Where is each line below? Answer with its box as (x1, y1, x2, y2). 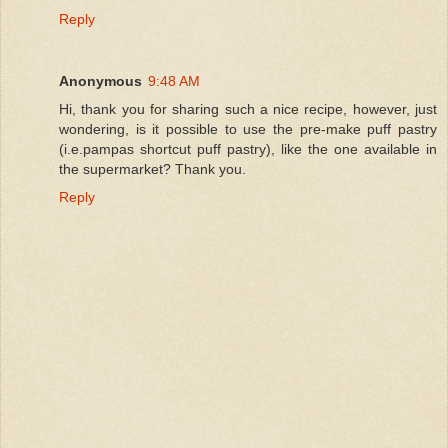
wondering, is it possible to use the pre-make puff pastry (59, 120, 437, 137)
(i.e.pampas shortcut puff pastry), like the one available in (59, 140, 437, 157)
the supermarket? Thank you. (59, 160, 246, 177)
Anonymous (59, 72, 142, 89)
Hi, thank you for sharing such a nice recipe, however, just (59, 100, 437, 117)
